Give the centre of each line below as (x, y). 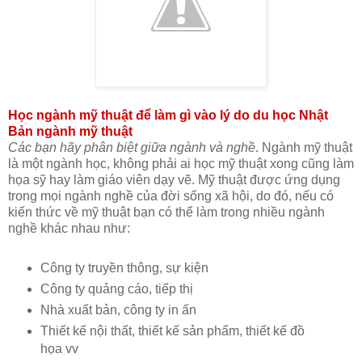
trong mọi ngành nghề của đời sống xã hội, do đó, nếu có (171, 196)
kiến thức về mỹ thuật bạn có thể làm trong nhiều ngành (166, 213)
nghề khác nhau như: (69, 229)
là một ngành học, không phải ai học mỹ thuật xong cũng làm (181, 164)
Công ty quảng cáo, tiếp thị (116, 288)
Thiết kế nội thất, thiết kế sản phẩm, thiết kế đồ (172, 330)
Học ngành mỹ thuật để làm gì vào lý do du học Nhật (168, 116)
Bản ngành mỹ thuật (70, 132)
